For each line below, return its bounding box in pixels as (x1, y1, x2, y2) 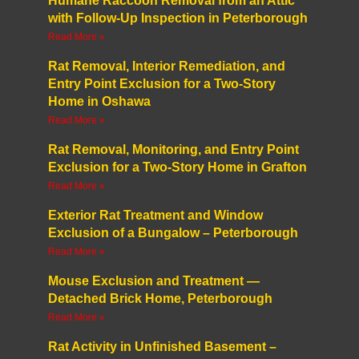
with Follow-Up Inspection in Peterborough (47, 11, 308, 26)
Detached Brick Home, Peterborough (47, 292, 272, 306)
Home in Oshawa (47, 95, 151, 109)
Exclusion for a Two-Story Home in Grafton (47, 160, 307, 175)
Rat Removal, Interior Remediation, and (47, 59, 285, 74)
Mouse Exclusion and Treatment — (47, 274, 260, 288)
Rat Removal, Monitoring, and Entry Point (47, 143, 299, 157)
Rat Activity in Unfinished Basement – (47, 340, 276, 354)
